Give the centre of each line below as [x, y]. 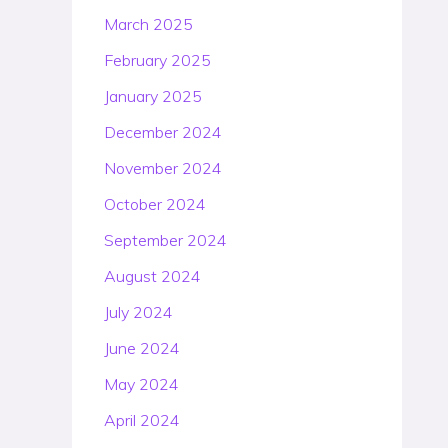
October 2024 [155, 204]
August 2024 [152, 276]
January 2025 [153, 96]
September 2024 [165, 240]
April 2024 [142, 420]
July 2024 [138, 312]
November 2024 [163, 168]
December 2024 [163, 132]
